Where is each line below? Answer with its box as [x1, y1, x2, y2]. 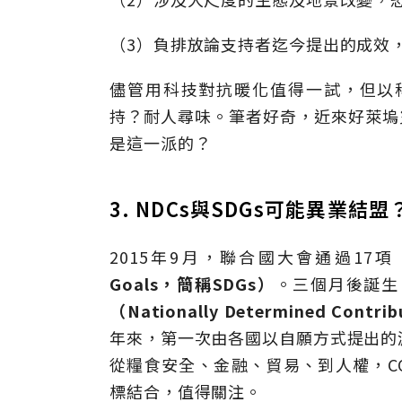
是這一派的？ [109, 131, 212, 154]
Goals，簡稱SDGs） [109, 272, 275, 295]
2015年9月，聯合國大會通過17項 [109, 245, 395, 268]
